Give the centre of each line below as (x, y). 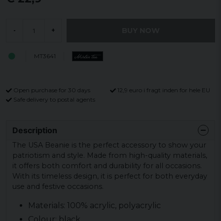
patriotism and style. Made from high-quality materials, (110, 155)
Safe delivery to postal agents (54, 99)
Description (35, 130)
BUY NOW (141, 30)
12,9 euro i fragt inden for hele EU (164, 90)
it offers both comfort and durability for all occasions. (107, 166)
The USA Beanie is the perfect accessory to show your (109, 145)
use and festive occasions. (58, 186)
